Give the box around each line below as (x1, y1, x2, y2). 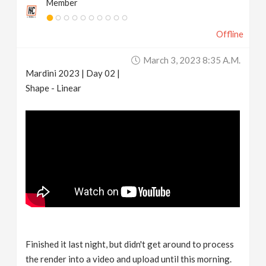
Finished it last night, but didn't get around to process (26, 239, 235, 250)
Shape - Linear (26, 82, 82, 93)
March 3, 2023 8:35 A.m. (142, 54, 240, 65)
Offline (216, 28, 243, 39)
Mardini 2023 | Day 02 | (26, 67, 121, 78)
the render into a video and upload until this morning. (26, 254, 232, 265)
